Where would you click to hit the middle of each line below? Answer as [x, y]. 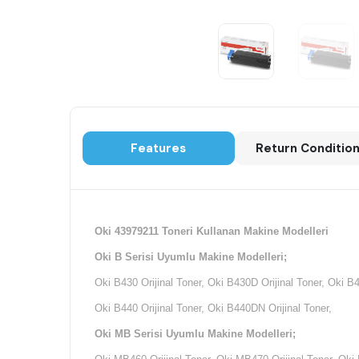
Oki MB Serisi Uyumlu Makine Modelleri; [195, 334]
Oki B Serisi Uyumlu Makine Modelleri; [191, 257]
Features [159, 149]
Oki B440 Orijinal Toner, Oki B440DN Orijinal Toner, [213, 309]
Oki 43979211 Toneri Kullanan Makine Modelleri [212, 232]
